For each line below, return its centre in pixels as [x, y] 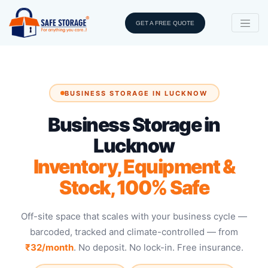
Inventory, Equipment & [134, 167]
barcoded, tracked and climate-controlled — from [134, 232]
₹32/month [49, 247]
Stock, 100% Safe [134, 188]
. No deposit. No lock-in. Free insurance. [158, 247]
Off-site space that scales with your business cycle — [134, 216]
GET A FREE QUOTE [165, 23]
